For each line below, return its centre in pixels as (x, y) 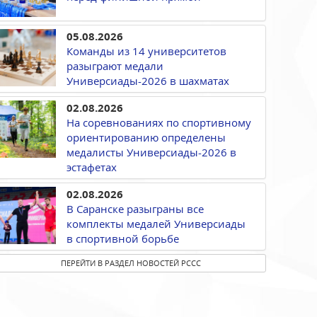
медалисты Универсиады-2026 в (151, 152)
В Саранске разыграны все (135, 208)
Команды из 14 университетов (146, 51)
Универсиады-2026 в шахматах (148, 80)
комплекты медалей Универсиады (156, 223)
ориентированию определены (146, 137)
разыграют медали (115, 65)
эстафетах (92, 167)
